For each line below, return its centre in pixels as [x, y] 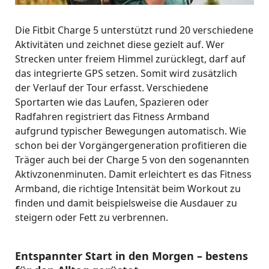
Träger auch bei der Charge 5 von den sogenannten [132, 160]
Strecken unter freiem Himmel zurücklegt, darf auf [130, 59]
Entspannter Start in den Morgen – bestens [131, 256]
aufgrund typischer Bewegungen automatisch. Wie [131, 131]
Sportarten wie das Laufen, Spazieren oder [112, 102]
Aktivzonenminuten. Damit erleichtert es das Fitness [133, 174]
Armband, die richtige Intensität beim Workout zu [128, 189]
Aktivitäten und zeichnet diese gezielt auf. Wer [120, 45]
